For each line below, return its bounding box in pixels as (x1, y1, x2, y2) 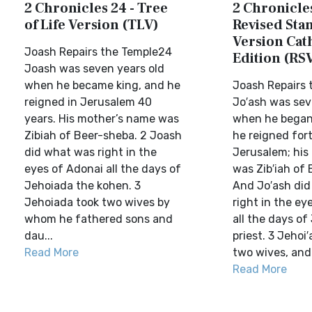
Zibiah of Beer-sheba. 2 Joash (24, 129, 182, 142)
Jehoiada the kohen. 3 (24, 179, 141, 192)
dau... (24, 229, 53, 242)
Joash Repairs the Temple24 (24, 45, 172, 58)
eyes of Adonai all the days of (24, 162, 181, 175)
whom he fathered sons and (24, 212, 173, 226)
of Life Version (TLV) (24, 16, 159, 34)
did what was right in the (24, 146, 157, 159)
